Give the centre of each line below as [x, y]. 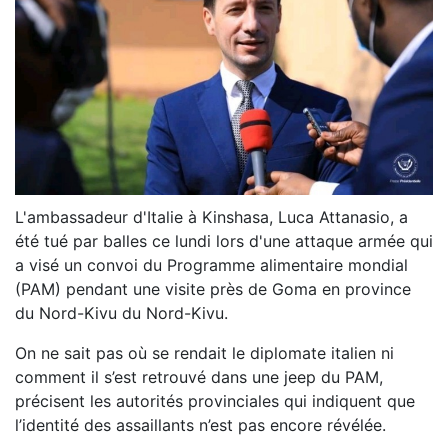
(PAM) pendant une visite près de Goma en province [213, 288]
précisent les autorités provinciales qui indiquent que [215, 400]
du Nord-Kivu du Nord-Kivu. [121, 312]
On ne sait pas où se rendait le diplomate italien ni [204, 352]
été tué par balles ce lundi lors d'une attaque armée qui [224, 240]
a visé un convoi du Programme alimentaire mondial [211, 264]
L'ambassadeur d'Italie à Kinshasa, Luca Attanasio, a [211, 216]
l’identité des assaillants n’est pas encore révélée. [200, 424]
